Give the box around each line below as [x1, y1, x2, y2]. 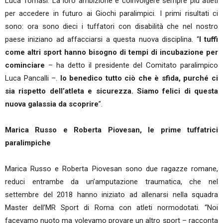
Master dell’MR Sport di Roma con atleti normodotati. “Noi [5, 203, 218, 212]
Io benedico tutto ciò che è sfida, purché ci [60, 74, 219, 83]
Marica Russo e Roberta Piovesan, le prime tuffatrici [5, 125, 218, 134]
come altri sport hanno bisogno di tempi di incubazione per [5, 48, 218, 57]
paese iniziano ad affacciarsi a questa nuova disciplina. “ [5, 35, 199, 44]
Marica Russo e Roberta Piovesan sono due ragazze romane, [5, 164, 218, 173]
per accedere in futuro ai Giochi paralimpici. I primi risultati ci [5, 9, 218, 18]
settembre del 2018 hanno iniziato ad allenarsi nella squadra [5, 190, 218, 199]
